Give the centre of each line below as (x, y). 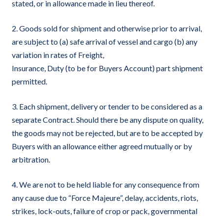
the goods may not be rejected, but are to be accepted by (107, 133)
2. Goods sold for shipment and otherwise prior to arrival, (107, 28)
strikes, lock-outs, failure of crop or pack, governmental (105, 211)
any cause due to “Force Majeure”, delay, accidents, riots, (105, 198)
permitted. (29, 81)
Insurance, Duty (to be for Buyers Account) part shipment (107, 68)
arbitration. (31, 159)
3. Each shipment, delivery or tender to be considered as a (107, 106)
